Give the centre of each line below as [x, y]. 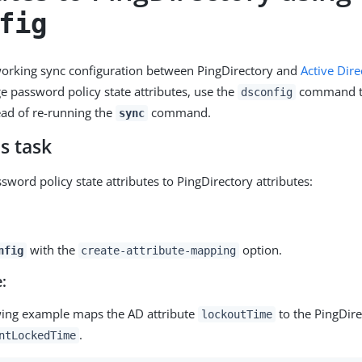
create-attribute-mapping [159, 250]
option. [260, 250]
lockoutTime [237, 314]
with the [52, 250]
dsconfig [267, 92]
